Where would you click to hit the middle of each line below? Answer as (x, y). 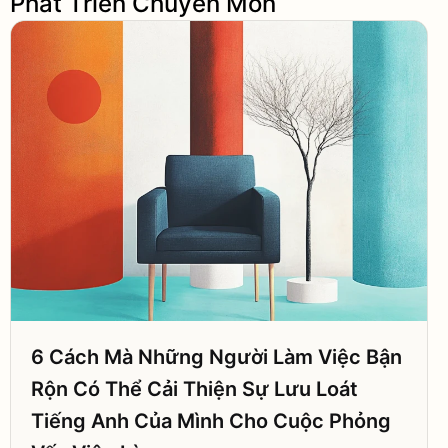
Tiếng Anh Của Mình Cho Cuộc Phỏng (211, 421)
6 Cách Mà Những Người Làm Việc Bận (216, 357)
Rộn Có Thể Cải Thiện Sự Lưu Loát (194, 389)
